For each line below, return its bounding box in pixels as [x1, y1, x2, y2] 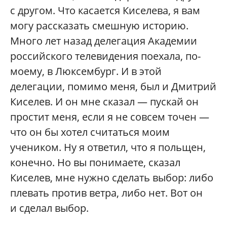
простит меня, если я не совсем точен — [10, 109, 209, 124]
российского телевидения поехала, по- [10, 49, 201, 63]
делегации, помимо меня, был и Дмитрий [10, 79, 216, 93]
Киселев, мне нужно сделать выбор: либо [10, 170, 213, 184]
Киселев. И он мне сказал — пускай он [10, 94, 199, 108]
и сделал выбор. [10, 201, 89, 215]
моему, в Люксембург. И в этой [10, 64, 162, 78]
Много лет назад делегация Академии [10, 33, 197, 48]
